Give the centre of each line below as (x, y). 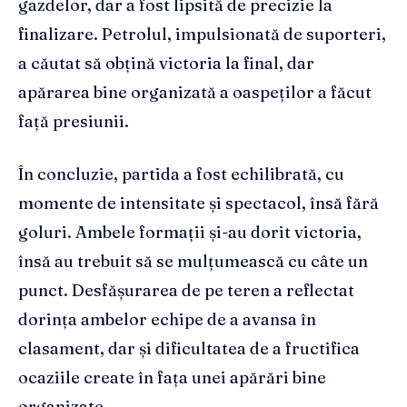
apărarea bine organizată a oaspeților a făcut (195, 93)
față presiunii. (74, 122)
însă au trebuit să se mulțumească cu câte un (193, 262)
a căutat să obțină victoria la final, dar (166, 64)
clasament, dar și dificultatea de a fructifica (189, 349)
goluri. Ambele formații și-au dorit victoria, (190, 233)
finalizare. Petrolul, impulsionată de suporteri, (202, 35)
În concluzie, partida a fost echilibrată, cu (181, 174)
